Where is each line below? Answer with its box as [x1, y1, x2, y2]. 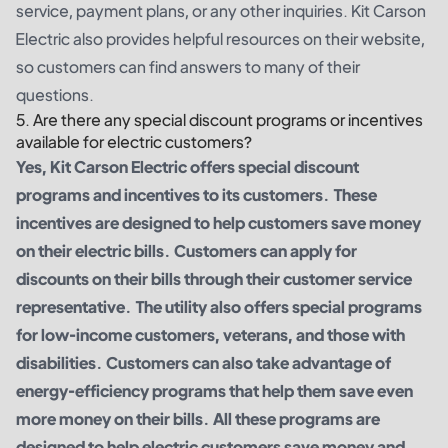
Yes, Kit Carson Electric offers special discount [16, 155, 359, 177]
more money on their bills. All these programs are [16, 407, 380, 429]
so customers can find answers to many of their [16, 55, 360, 77]
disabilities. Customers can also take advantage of [16, 351, 391, 373]
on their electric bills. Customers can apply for [16, 239, 357, 261]
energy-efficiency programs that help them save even [16, 379, 413, 401]
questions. [16, 83, 94, 105]
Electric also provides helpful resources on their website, [16, 27, 425, 49]
